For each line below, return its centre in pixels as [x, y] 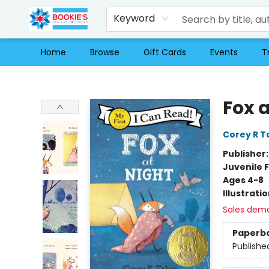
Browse [105, 52]
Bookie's [26, 77]
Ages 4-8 [243, 180]
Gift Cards [165, 52]
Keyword [134, 18]
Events [224, 52]
